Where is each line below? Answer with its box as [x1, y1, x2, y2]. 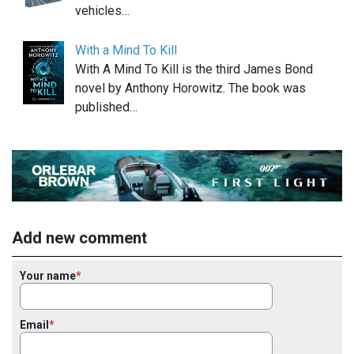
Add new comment [12, 228, 147, 248]
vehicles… [75, 2, 130, 18]
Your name [20, 269, 76, 283]
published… [75, 99, 137, 115]
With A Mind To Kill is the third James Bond [75, 61, 313, 77]
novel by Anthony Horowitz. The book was [75, 80, 306, 96]
